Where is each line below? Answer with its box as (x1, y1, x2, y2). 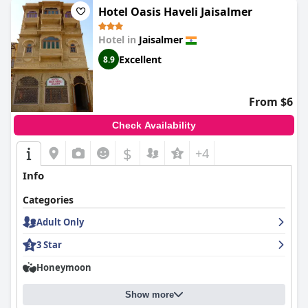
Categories (23, 193, 74, 206)
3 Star (36, 239, 62, 251)
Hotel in (98, 33, 139, 46)
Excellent (119, 52, 162, 66)
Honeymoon (36, 261, 91, 274)
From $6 (249, 94, 293, 109)
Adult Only (36, 216, 84, 228)
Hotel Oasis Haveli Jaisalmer (98, 4, 252, 19)
